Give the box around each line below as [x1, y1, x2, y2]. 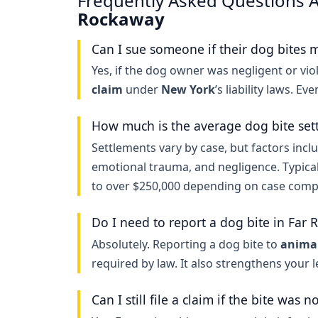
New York [161, 82, 215, 98]
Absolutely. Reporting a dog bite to [92, 236, 280, 252]
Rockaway [77, 6, 165, 31]
